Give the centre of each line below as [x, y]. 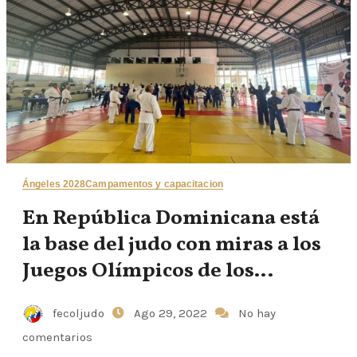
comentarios [57, 337]
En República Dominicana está [171, 218]
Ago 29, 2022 [172, 313]
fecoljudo [78, 313]
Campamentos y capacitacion [154, 184]
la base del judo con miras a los [172, 244]
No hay [257, 313]
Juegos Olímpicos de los [138, 271]
